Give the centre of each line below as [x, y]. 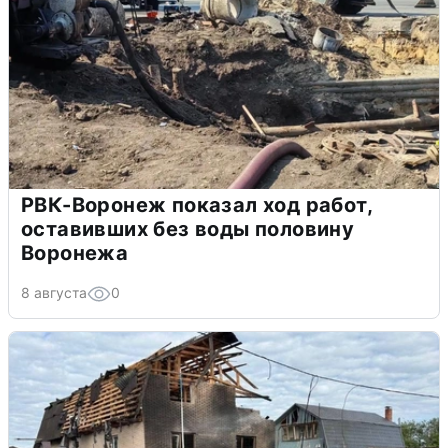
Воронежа [75, 253]
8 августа [54, 293]
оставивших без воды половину [188, 229]
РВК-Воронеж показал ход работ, [197, 205]
